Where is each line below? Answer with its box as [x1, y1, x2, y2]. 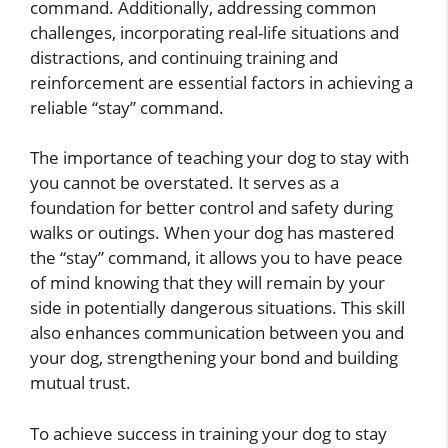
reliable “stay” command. [30, 95, 224, 119]
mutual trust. [30, 371, 131, 395]
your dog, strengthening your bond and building [30, 346, 398, 370]
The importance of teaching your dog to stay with [30, 146, 409, 170]
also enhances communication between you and [30, 321, 404, 345]
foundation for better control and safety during [30, 196, 393, 220]
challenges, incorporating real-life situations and [30, 20, 399, 44]
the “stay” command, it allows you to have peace [30, 246, 403, 270]
